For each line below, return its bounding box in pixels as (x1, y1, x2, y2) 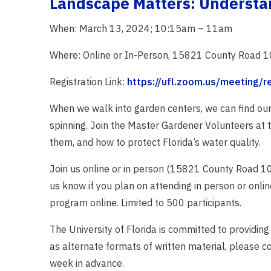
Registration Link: (49, 75, 127, 88)
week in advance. (49, 256, 124, 269)
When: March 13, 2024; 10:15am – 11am (49, 22, 232, 34)
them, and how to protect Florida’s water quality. (49, 135, 261, 148)
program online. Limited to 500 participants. (49, 196, 241, 209)
